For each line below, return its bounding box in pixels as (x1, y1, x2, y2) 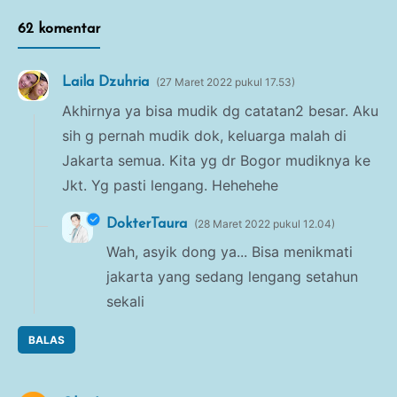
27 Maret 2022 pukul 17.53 (160, 75, 292, 90)
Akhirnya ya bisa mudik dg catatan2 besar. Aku (62, 101, 378, 120)
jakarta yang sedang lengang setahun (106, 268, 358, 286)
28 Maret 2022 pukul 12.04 (198, 216, 331, 230)
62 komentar (18, 22, 100, 37)
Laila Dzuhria (62, 75, 149, 90)
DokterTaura (106, 216, 187, 231)
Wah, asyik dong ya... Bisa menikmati (106, 243, 353, 261)
